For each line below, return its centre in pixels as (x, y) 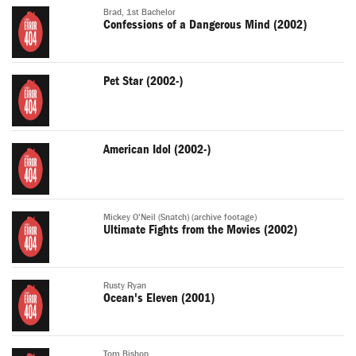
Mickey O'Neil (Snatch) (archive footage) (180, 218)
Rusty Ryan (125, 286)
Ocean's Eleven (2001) (159, 298)
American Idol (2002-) (157, 150)
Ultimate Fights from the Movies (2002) (200, 230)
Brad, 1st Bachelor (139, 13)
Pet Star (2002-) (143, 81)
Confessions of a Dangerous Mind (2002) (205, 25)
